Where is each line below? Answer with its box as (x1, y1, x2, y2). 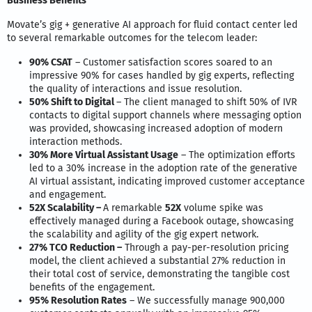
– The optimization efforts (178, 148, 295, 161)
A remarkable (103, 201, 165, 214)
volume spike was (181, 201, 263, 214)
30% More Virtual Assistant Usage (29, 148, 178, 161)
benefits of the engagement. (29, 281, 155, 293)
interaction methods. (29, 135, 122, 148)
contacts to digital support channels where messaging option (29, 109, 302, 121)
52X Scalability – (29, 201, 103, 214)
